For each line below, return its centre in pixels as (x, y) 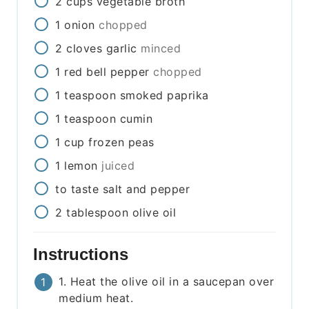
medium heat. (96, 298)
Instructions (83, 255)
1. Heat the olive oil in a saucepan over (167, 282)
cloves (84, 49)
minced (161, 49)
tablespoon (98, 213)
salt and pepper (146, 189)
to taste (77, 189)
